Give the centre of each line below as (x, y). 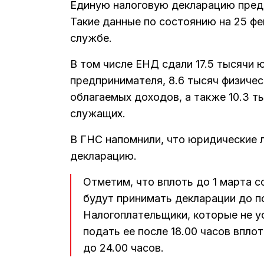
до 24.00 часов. (123, 248)
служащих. (98, 114)
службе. (91, 38)
